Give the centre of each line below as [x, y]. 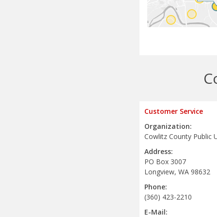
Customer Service [174, 111]
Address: [159, 152]
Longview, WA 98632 [177, 172]
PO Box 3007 [165, 162]
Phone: [156, 187]
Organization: [168, 126]
